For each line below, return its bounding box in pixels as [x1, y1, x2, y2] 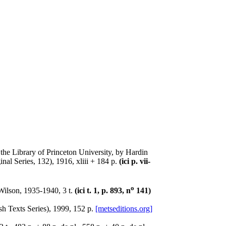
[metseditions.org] [95, 204, 152, 213]
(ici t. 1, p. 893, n [75, 186, 131, 195]
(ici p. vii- [119, 156, 150, 165]
